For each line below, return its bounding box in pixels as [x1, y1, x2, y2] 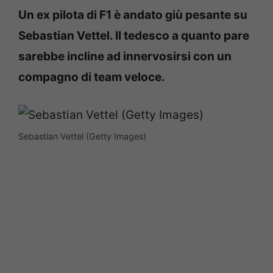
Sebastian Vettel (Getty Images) [18, 131, 146, 141]
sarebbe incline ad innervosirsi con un [18, 49, 232, 63]
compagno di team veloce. [18, 69, 165, 84]
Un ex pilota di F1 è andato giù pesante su [18, 7, 247, 22]
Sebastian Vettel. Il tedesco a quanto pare [18, 28, 249, 43]
